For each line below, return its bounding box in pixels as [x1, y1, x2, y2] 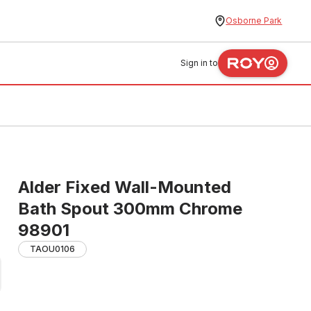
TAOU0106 [30, 244, 75, 254]
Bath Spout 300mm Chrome [18, 199, 242, 219]
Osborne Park [226, 15, 283, 26]
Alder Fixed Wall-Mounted [18, 177, 231, 197]
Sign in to [180, 58, 219, 68]
